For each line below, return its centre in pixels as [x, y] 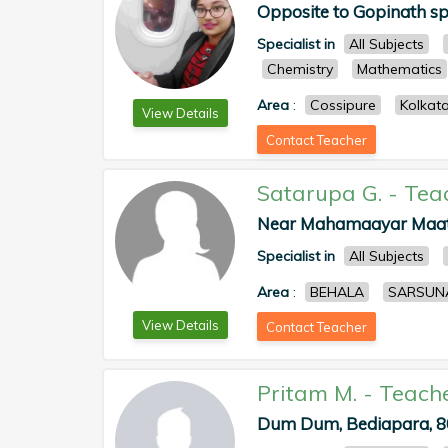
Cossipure [343, 105]
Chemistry [300, 69]
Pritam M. [307, 393]
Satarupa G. [319, 193]
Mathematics [399, 69]
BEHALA [337, 292]
